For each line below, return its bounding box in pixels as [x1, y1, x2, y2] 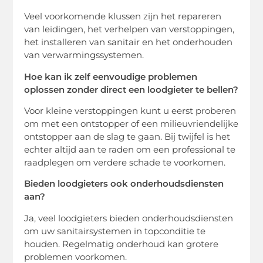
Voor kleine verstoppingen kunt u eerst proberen [24, 104, 237, 116]
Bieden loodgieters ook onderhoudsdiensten [24, 178, 224, 190]
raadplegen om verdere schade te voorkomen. [24, 156, 226, 168]
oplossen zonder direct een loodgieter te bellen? [24, 83, 239, 95]
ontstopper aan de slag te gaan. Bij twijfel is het [24, 130, 231, 142]
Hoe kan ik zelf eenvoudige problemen [24, 70, 198, 82]
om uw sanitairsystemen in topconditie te [24, 225, 206, 237]
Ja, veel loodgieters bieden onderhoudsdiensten [24, 212, 234, 224]
